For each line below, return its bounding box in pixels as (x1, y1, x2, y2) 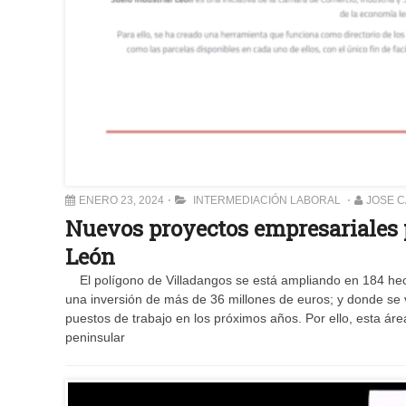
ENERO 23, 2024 (79, 194, 164, 207)
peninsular (65, 330, 125, 344)
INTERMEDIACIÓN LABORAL (193, 194, 341, 207)
